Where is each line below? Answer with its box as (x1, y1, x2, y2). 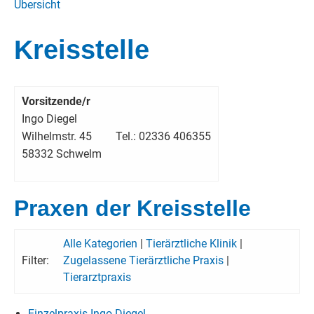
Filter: (22, 254, 49, 268)
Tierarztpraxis (63, 271, 131, 285)
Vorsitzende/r (22, 95, 90, 109)
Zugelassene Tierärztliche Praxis (63, 254, 224, 268)
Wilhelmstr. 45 (22, 130, 92, 144)
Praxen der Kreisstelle (14, 196, 251, 221)
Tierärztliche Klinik (146, 237, 237, 251)
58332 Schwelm (22, 147, 102, 161)
